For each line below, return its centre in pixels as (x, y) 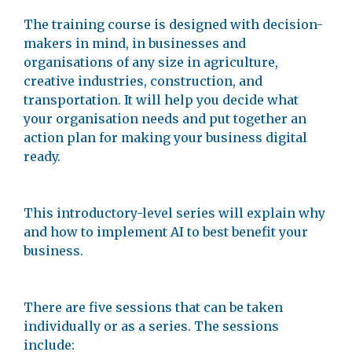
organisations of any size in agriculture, (151, 62)
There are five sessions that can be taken (153, 307)
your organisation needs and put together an (165, 119)
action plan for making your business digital (165, 137)
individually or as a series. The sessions (151, 326)
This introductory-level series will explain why (174, 213)
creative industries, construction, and (143, 81)
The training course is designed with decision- (173, 24)
